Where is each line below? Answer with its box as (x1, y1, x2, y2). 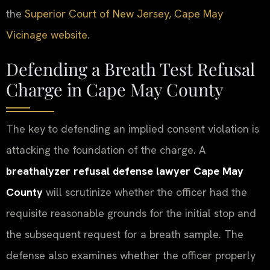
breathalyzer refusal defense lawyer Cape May (6, 164, 243, 178)
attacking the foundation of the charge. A (6, 143, 206, 157)
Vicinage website (6, 28, 87, 42)
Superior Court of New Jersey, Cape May (25, 7, 223, 21)
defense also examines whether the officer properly (6, 248, 256, 263)
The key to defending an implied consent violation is (6, 122, 259, 136)
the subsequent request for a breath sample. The (6, 227, 243, 242)
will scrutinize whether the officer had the (43, 185, 247, 199)
